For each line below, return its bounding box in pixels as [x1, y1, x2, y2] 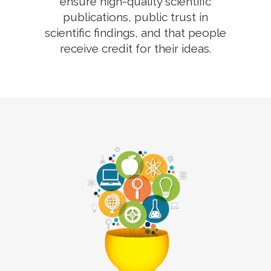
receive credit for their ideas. [60, 42, 211, 55]
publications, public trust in [63, 10, 208, 24]
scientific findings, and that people [45, 26, 226, 39]
